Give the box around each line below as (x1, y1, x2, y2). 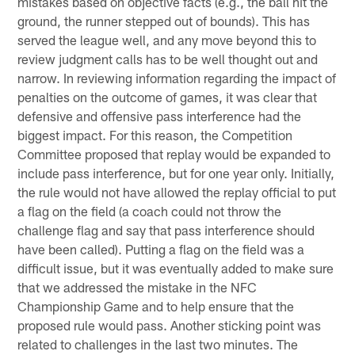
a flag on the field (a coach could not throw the (17, 202, 282, 219)
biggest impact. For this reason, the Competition (17, 126, 293, 143)
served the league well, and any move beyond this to (17, 31, 317, 48)
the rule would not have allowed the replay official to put (17, 183, 337, 200)
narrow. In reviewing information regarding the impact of (17, 69, 337, 86)
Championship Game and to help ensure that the (17, 297, 295, 314)
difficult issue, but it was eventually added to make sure (17, 259, 334, 276)
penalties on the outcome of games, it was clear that (17, 88, 318, 105)
